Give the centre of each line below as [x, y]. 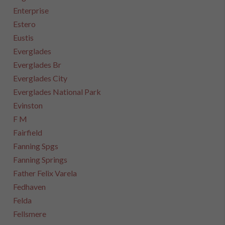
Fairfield [28, 132]
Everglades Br [37, 65]
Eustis [24, 37]
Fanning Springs [40, 159]
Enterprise [31, 10]
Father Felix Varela [45, 173]
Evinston [28, 105]
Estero [25, 24]
